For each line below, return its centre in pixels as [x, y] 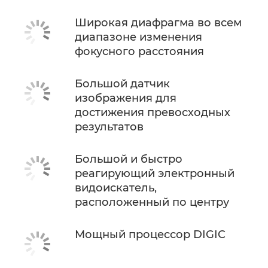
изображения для [126, 98]
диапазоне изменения [138, 37]
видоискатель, [116, 188]
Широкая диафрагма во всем [158, 23]
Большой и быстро [129, 159]
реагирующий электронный [155, 173]
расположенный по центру [152, 202]
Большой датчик [122, 84]
